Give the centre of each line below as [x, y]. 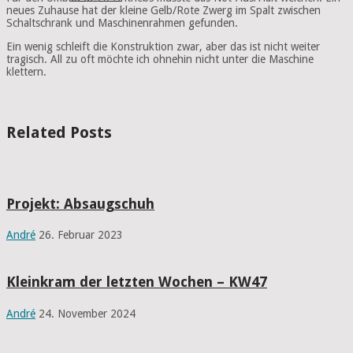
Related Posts [59, 133]
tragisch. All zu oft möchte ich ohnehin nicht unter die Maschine [160, 59]
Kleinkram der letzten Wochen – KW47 [137, 282]
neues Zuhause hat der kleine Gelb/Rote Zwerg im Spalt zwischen [163, 11]
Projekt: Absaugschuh [80, 203]
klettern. [26, 72]
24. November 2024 [87, 314]
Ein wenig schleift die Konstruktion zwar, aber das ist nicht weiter [163, 47]
